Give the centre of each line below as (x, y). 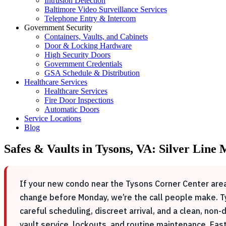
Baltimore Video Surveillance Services (106, 9)
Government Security (58, 27)
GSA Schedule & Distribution (92, 73)
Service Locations (53, 118)
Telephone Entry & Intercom (90, 18)
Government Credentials (83, 64)
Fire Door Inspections (79, 100)
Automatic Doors (72, 109)
